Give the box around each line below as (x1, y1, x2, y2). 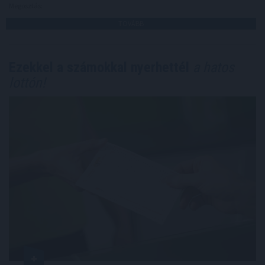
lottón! (9, 74, 46, 91)
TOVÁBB (118, 18, 144, 28)
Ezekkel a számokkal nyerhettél (9, 59, 189, 76)
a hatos (189, 59, 234, 76)
